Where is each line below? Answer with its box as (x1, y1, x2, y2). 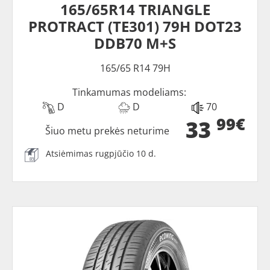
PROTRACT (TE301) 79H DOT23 (28, 16, 242, 37)
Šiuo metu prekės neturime (45, 124, 170, 138)
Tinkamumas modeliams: (72, 86, 186, 99)
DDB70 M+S (94, 33, 176, 54)
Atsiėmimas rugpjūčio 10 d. (46, 148, 156, 160)
